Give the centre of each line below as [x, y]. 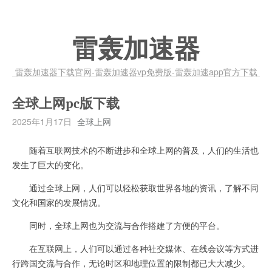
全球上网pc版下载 [66, 104]
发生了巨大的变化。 [50, 165]
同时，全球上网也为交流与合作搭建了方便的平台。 [118, 225]
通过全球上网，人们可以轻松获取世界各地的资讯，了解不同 [135, 188]
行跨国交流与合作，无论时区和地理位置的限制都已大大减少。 [131, 263]
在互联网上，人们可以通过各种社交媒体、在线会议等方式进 [135, 248]
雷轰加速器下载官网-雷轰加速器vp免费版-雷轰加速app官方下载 [136, 72]
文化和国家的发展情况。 [59, 202]
